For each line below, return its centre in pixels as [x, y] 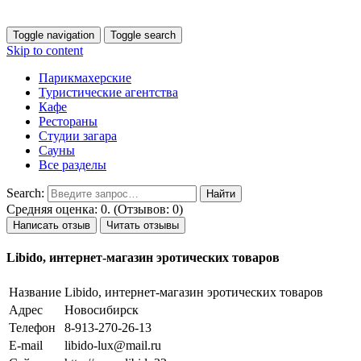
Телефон [32, 327]
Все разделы [73, 165]
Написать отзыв [52, 225]
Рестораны [68, 121]
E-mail [26, 345]
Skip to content [45, 50]
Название [35, 292]
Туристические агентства [108, 92]
